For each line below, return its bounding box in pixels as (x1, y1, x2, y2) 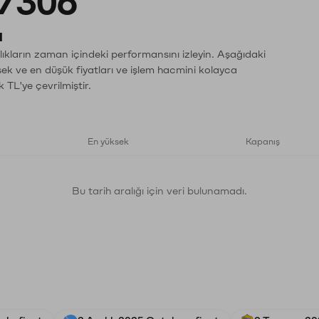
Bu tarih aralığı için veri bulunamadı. (72, 186, 247, 197)
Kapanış (246, 137, 280, 146)
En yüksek (88, 137, 129, 146)
